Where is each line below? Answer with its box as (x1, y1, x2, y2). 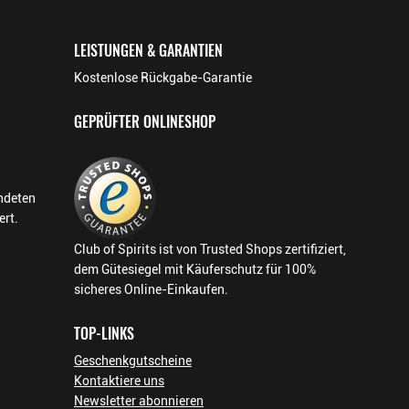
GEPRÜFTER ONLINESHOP (74, 112, 215, 131)
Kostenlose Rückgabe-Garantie (74, 70, 252, 85)
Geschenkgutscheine (74, 353, 192, 368)
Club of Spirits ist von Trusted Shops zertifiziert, (74, 242, 346, 257)
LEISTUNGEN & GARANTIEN (74, 41, 223, 60)
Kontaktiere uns (74, 373, 164, 388)
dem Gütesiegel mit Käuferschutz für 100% (74, 262, 316, 277)
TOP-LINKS (74, 324, 134, 343)
